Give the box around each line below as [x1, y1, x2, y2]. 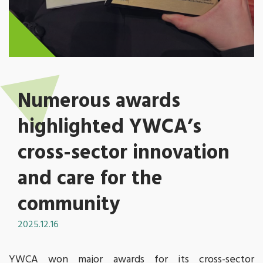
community [18, 188, 120, 221]
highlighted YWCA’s [18, 111, 201, 144]
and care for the [18, 163, 163, 195]
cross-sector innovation [18, 137, 230, 170]
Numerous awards [18, 85, 180, 118]
